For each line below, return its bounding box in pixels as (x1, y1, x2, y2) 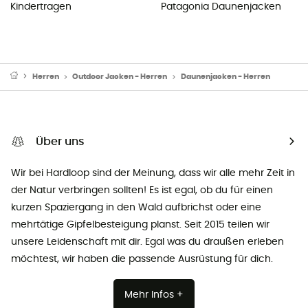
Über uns (36, 135, 85, 147)
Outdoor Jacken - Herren (72, 72, 168, 80)
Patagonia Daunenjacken (161, 1, 281, 12)
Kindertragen (10, 1, 71, 12)
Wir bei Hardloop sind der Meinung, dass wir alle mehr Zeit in (11, 168, 295, 178)
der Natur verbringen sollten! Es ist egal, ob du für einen (11, 185, 273, 195)
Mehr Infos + (124, 289, 184, 300)
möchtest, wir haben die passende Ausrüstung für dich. (11, 254, 273, 264)
